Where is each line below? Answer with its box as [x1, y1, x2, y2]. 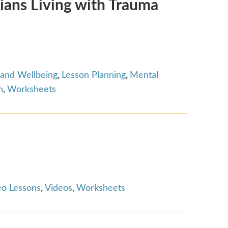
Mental [130, 70, 158, 80]
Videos [45, 183, 72, 193]
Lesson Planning [62, 70, 126, 80]
